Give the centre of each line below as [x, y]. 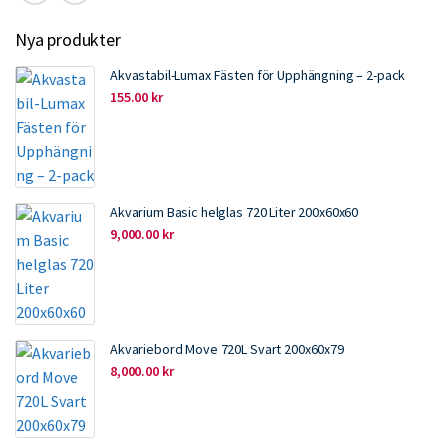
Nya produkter [68, 39]
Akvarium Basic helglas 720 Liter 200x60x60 [234, 212]
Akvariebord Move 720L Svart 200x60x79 [227, 349]
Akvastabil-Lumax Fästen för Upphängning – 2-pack [258, 75]
